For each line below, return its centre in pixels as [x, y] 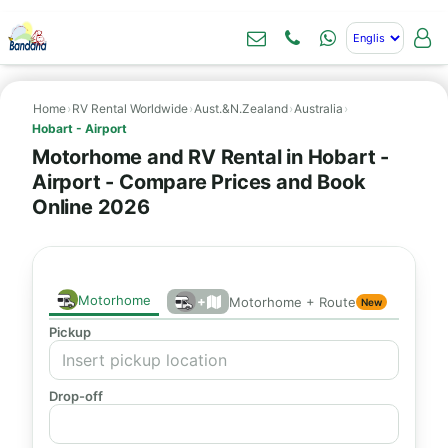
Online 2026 [91, 207]
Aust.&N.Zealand [241, 108]
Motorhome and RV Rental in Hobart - [210, 157]
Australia [318, 108]
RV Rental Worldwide [130, 108]
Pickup [70, 332]
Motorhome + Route [292, 301]
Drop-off [76, 396]
